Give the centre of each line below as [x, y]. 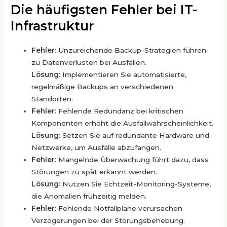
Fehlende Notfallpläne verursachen [120, 209]
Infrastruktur [52, 26]
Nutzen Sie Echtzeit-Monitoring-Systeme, [136, 184]
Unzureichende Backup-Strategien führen [131, 50]
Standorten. [52, 99]
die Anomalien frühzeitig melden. [89, 196]
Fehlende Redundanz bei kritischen [120, 111]
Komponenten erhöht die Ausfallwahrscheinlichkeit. [123, 123]
